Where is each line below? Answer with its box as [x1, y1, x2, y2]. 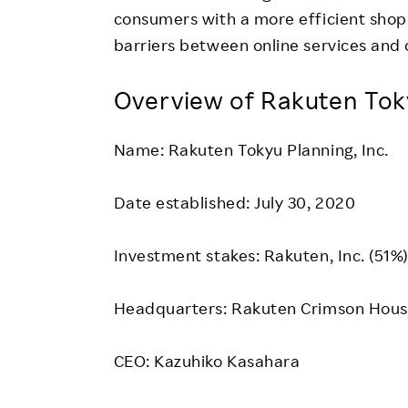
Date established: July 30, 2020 [113, 191, 356, 212]
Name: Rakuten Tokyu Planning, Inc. [113, 138, 389, 159]
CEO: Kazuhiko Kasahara [113, 350, 301, 371]
